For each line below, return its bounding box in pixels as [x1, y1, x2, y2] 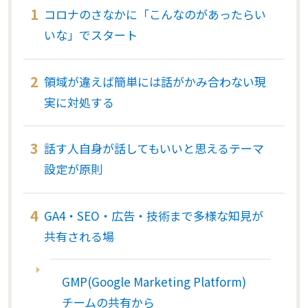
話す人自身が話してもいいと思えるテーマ [44, 140, 264, 157]
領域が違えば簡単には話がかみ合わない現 [44, 72, 266, 90]
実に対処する [44, 93, 114, 111]
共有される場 [44, 227, 114, 245]
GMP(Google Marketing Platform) [61, 272, 246, 290]
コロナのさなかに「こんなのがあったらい [44, 5, 266, 23]
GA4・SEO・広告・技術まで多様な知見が [44, 206, 263, 224]
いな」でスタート [44, 26, 137, 44]
